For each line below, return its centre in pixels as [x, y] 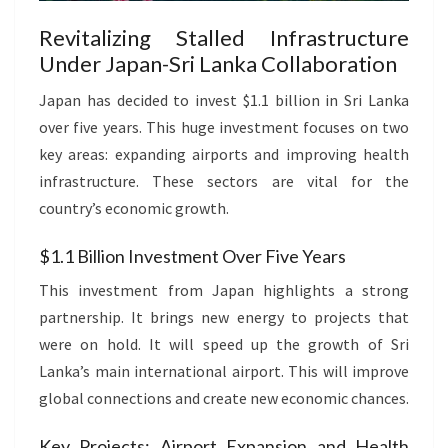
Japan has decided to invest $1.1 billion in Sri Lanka [224, 99]
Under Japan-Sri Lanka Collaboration [218, 63]
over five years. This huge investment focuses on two [224, 126]
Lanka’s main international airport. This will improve [224, 370]
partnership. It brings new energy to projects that [224, 316]
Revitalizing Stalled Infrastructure [224, 37]
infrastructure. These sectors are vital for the [224, 180]
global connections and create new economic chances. [224, 397]
